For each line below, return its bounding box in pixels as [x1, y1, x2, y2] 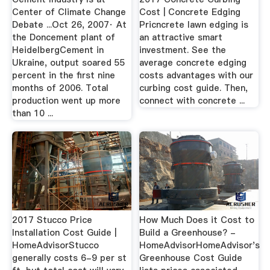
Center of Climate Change [11, 5, 126, 18]
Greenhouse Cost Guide [139, 252, 243, 264]
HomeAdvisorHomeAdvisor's [139, 239, 260, 251]
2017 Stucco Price [11, 214, 92, 226]
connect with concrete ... [139, 94, 245, 107]
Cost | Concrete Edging [139, 5, 241, 18]
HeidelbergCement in [11, 43, 104, 56]
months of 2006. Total [11, 81, 108, 94]
